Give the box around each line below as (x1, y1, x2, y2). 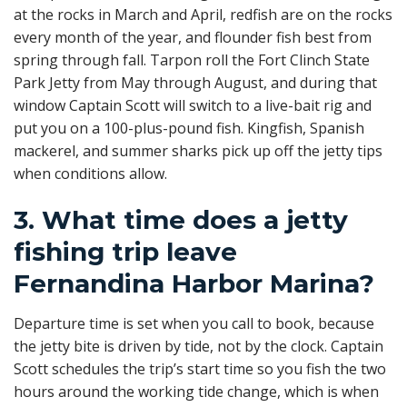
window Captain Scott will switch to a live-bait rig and (14, 95, 372, 116)
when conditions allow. (14, 164, 167, 184)
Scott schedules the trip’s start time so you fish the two (14, 358, 386, 379)
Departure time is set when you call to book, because (14, 313, 374, 333)
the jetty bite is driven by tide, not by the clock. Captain (14, 335, 383, 356)
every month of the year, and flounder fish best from (14, 27, 372, 48)
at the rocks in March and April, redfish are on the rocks (14, 5, 392, 25)
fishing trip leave (14, 235, 237, 267)
